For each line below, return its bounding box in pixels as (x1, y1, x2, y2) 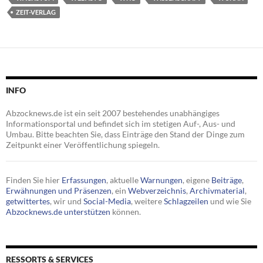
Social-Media (83, 196, 131, 207)
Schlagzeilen (164, 196, 208, 207)
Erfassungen (62, 175, 106, 186)
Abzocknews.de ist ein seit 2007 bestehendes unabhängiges (6, 108, 220, 119)
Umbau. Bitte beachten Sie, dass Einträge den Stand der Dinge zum (6, 129, 245, 140)
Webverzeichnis (128, 186, 186, 196)
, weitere (131, 196, 164, 207)
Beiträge (211, 175, 242, 186)
